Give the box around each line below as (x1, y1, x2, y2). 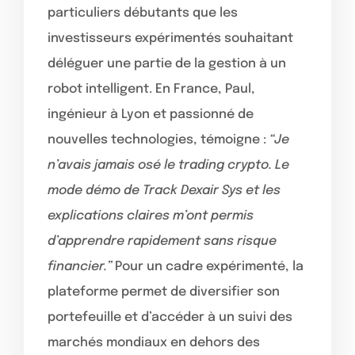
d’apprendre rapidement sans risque (48, 234, 277, 248)
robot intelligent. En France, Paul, (48, 82, 255, 96)
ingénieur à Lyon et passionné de (48, 107, 254, 121)
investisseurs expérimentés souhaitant (48, 31, 293, 45)
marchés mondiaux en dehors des (48, 335, 260, 349)
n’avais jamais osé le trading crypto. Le (48, 158, 289, 172)
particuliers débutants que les (48, 6, 238, 20)
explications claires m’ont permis (48, 208, 254, 223)
